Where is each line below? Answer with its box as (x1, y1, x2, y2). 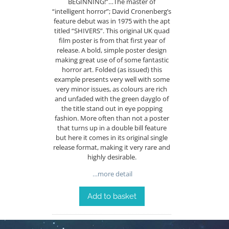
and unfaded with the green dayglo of (55, 94, 169, 103)
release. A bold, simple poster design (57, 45, 167, 55)
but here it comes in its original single (56, 132, 168, 142)
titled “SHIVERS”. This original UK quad (54, 26, 170, 35)
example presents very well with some (54, 74, 170, 84)
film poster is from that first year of (58, 35, 165, 45)
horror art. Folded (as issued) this (61, 64, 162, 74)
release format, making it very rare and (53, 142, 171, 152)
